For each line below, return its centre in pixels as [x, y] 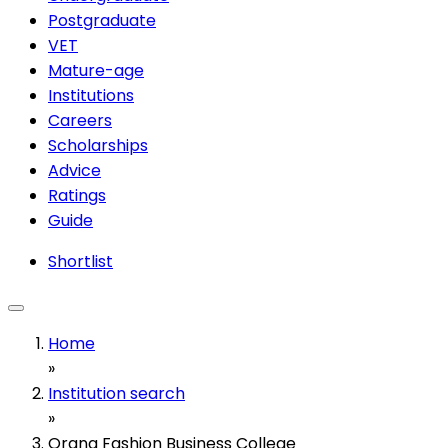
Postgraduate [102, 20]
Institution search [116, 393]
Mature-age [96, 70]
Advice [74, 170]
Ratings [77, 195]
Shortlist [80, 261]
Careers [80, 120]
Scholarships [98, 145]
